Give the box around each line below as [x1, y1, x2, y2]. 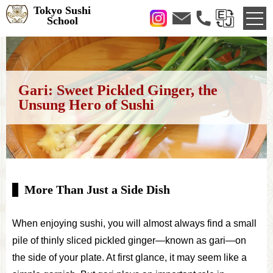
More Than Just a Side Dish [24, 183, 170, 196]
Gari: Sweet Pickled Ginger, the [18, 82, 218, 98]
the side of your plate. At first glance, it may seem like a [12, 252, 247, 263]
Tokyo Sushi [34, 4, 91, 16]
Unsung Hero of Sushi [18, 97, 154, 113]
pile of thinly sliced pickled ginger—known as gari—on [12, 235, 246, 246]
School [46, 15, 78, 27]
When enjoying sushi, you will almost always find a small [12, 218, 257, 229]
